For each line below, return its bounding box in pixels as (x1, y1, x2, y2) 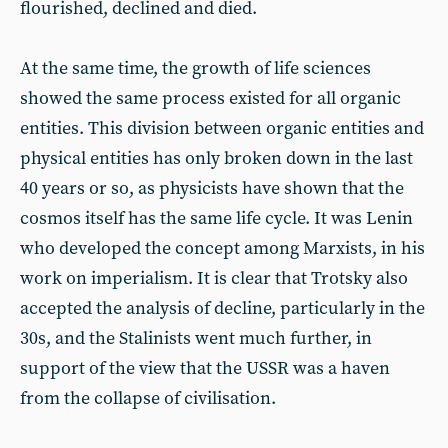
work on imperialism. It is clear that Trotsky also (20, 267, 408, 290)
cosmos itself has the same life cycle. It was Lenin (20, 207, 413, 230)
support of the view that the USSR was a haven (20, 357, 390, 380)
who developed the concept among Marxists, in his (20, 237, 425, 260)
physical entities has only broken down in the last (20, 147, 413, 170)
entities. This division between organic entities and (20, 117, 424, 140)
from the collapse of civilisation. (20, 387, 276, 410)
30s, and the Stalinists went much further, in (20, 327, 372, 350)
